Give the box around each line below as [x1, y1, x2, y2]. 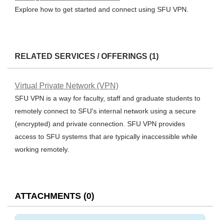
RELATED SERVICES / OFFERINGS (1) [15, 52, 159, 60]
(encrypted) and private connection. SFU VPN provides [15, 120, 185, 128]
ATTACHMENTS [15, 191, 81, 201]
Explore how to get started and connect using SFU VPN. [15, 5, 189, 13]
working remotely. [15, 145, 69, 153]
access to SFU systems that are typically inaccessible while [15, 133, 197, 140]
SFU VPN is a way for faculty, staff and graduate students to [15, 94, 200, 102]
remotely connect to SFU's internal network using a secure [15, 107, 196, 115]
